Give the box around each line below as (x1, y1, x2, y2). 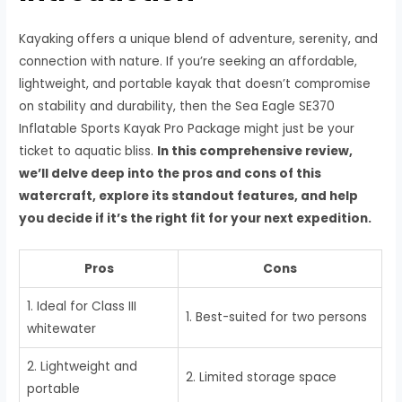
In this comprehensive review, (157, 143, 354, 160)
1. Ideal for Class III (27, 297, 137, 315)
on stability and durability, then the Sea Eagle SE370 (19, 98, 336, 115)
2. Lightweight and (27, 357, 138, 375)
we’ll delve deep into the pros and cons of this (19, 165, 322, 182)
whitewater (27, 319, 97, 337)
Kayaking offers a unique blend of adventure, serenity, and (19, 31, 379, 48)
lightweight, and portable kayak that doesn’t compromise (19, 75, 371, 92)
